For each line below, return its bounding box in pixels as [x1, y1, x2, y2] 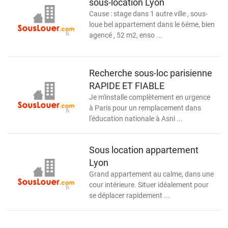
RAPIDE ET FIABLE [89, 80, 164, 91]
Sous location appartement [89, 144, 198, 155]
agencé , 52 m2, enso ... [89, 31, 162, 39]
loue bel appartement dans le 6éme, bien [89, 20, 215, 28]
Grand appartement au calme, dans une [89, 169, 214, 178]
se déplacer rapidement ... [89, 191, 170, 199]
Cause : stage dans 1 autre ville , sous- [89, 10, 208, 18]
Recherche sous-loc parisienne [89, 67, 212, 78]
